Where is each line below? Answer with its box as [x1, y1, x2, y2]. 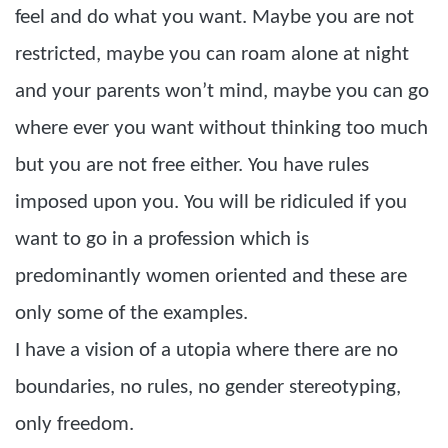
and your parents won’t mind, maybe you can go [15, 81, 429, 102]
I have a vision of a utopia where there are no [15, 340, 398, 361]
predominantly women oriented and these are [15, 266, 407, 287]
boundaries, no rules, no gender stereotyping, [15, 377, 401, 398]
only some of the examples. [15, 303, 248, 324]
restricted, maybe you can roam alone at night [15, 44, 409, 65]
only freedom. [15, 414, 134, 435]
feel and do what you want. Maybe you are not [15, 7, 414, 28]
